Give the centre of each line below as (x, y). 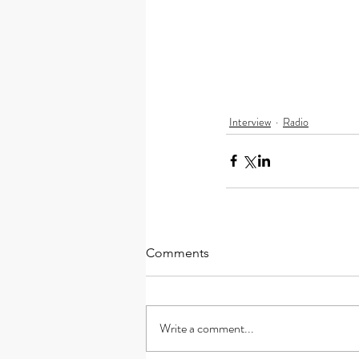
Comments (177, 252)
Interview (250, 121)
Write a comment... (207, 328)
